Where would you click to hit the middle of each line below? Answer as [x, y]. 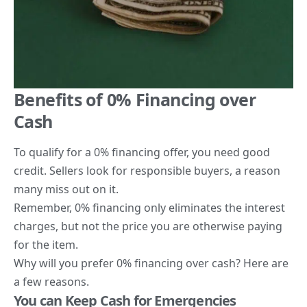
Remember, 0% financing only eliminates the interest [149, 208]
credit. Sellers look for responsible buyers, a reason [147, 171]
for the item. [46, 245]
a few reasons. [51, 282]
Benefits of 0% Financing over [135, 100]
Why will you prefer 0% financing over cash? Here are [151, 263]
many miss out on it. [66, 189]
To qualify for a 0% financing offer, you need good [142, 152]
